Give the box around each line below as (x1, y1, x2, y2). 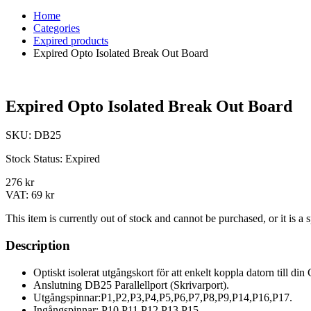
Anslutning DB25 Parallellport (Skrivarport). (33, 278, 229, 291)
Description (6, 238, 70, 253)
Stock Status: (6, 153, 65, 165)
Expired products (33, 34, 108, 47)
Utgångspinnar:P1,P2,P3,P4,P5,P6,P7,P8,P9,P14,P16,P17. (33, 291, 292, 303)
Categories (33, 22, 80, 34)
